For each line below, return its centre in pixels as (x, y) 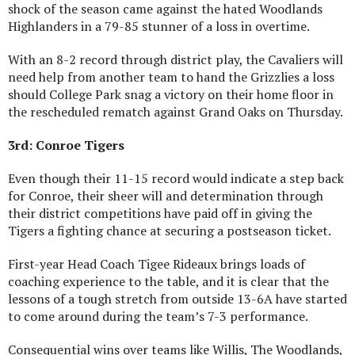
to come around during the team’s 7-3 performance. (158, 316)
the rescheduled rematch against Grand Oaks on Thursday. (176, 111)
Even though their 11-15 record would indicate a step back (176, 178)
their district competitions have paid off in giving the (160, 213)
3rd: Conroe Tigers (66, 145)
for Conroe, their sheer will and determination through (166, 195)
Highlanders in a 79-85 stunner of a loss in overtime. (159, 26)
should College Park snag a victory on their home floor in (171, 94)
